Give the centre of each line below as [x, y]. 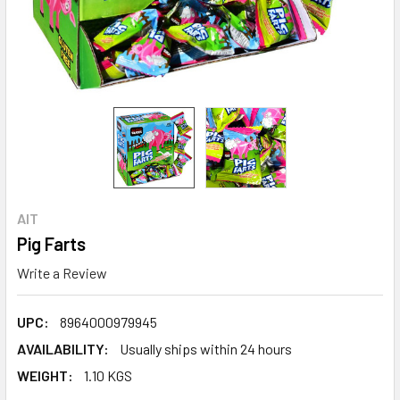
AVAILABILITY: [63, 348]
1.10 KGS [108, 375]
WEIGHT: [45, 375]
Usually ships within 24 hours [206, 348]
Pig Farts [51, 244]
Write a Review [62, 272]
